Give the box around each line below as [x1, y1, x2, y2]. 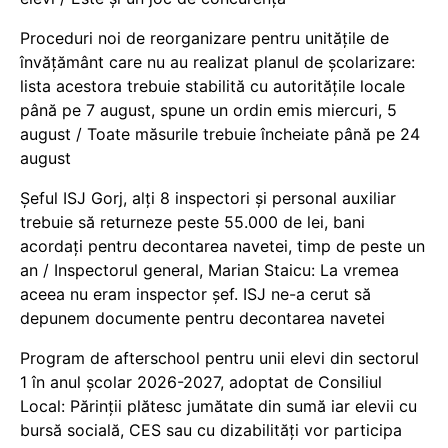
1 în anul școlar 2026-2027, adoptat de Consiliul [20, 371, 382, 392]
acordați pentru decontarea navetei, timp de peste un [20, 235, 425, 256]
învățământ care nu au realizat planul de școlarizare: [20, 51, 415, 72]
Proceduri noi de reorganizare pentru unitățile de [20, 27, 389, 48]
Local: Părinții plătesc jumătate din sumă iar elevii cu [20, 395, 417, 416]
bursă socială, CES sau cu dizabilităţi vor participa [20, 419, 402, 440]
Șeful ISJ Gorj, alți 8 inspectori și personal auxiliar [20, 187, 396, 208]
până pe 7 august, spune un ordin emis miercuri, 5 [20, 99, 397, 120]
